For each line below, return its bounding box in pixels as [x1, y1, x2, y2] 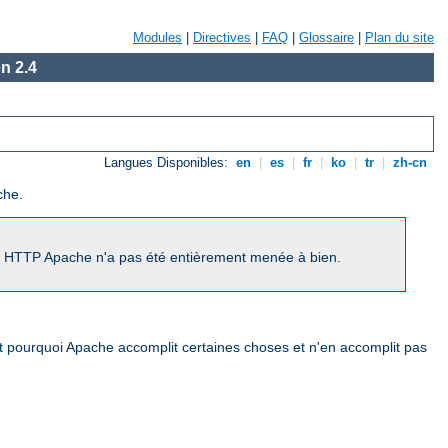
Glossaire [299, 30, 354, 45]
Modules [133, 30, 182, 45]
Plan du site [365, 30, 434, 45]
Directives [193, 30, 251, 45]
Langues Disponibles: [104, 155, 233, 171]
